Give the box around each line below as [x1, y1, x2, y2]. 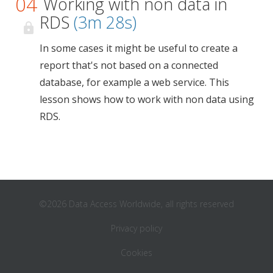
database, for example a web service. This [40, 75, 229, 89]
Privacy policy [111, 222, 162, 234]
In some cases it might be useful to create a [40, 41, 238, 55]
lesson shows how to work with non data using [40, 92, 254, 106]
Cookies [121, 246, 152, 258]
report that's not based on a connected [40, 58, 218, 72]
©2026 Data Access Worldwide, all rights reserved [39, 197, 234, 210]
